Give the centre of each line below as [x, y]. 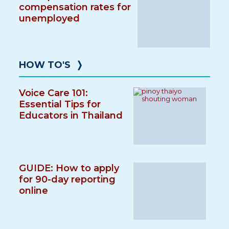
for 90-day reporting [67, 179]
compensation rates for [75, 7]
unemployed [50, 18]
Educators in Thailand [71, 116]
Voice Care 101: [54, 93]
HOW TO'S [45, 65]
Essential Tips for [60, 104]
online [34, 191]
